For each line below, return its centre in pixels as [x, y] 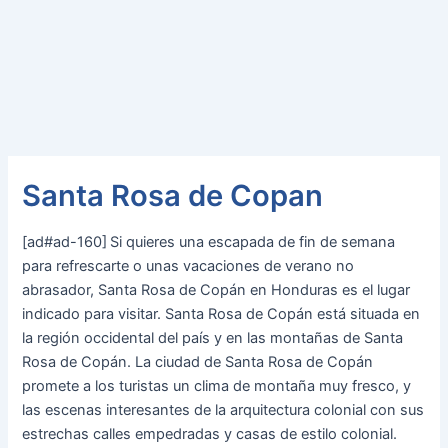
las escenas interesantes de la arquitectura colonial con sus [223, 410]
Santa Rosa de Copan [173, 195]
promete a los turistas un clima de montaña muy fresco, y [217, 386]
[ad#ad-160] [65, 242]
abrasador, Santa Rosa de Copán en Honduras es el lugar [216, 290]
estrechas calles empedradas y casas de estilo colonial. [210, 434]
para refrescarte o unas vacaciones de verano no [188, 266]
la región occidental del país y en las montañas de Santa [213, 338]
